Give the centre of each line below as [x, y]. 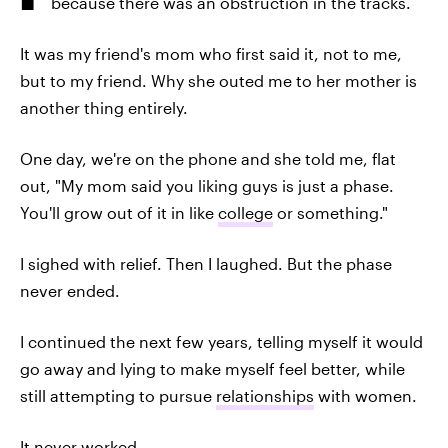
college [245, 212]
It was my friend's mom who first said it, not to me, [211, 53]
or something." [330, 212]
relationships [265, 395]
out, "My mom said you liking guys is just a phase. [207, 185]
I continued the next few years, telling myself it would [221, 341]
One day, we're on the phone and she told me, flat [208, 158]
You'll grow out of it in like [119, 212]
